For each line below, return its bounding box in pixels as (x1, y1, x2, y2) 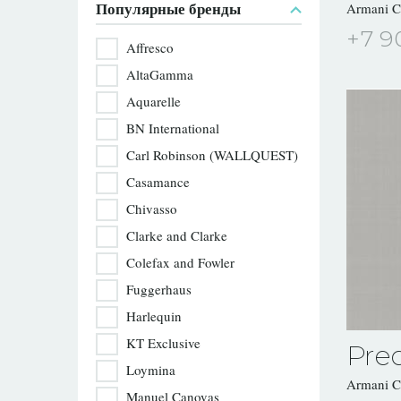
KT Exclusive (126, 334, 200, 352)
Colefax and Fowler (126, 253, 235, 271)
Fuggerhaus (126, 280, 192, 298)
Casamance (126, 173, 190, 191)
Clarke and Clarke (126, 226, 227, 244)
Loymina (126, 361, 175, 379)
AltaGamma (126, 65, 193, 83)
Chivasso (126, 200, 177, 218)
